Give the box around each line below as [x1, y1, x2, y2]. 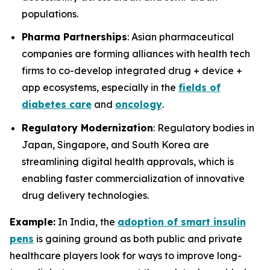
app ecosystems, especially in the [22, 81, 178, 94]
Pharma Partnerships [22, 31, 127, 43]
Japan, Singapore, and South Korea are [22, 139, 209, 151]
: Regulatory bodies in [153, 122, 254, 134]
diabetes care [22, 98, 92, 111]
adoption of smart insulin [118, 216, 246, 228]
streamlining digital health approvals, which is [22, 155, 234, 168]
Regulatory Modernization [22, 122, 153, 134]
